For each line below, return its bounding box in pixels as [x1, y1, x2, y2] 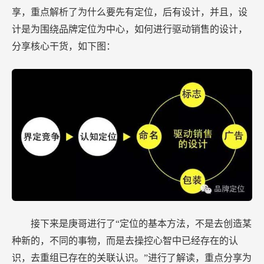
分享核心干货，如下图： [12, 41, 115, 51]
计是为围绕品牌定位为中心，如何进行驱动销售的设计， [12, 24, 247, 34]
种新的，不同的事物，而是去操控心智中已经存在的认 [12, 236, 238, 246]
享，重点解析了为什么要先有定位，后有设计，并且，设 [12, 6, 247, 17]
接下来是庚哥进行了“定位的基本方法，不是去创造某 [31, 219, 252, 229]
